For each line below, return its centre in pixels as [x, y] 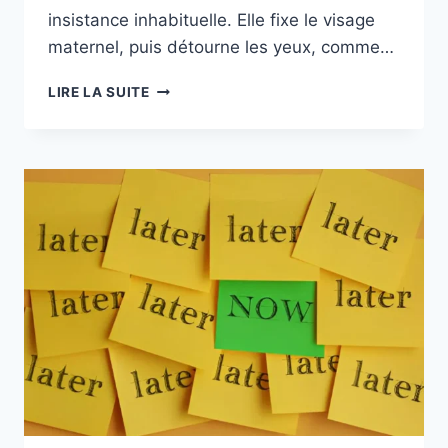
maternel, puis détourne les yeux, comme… [221, 47]
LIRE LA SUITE [99, 92]
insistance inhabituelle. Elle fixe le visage [211, 20]
